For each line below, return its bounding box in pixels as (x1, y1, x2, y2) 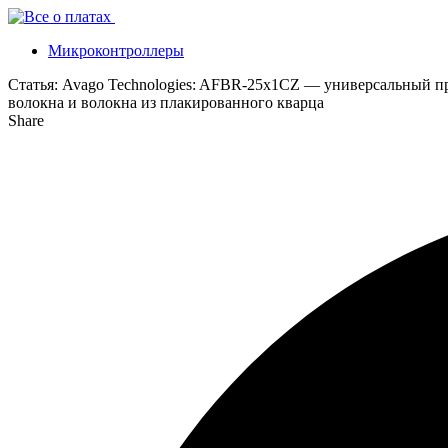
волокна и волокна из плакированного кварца (8, 94, 324, 111)
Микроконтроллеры (48, 42, 184, 59)
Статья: (8, 76, 58, 93)
